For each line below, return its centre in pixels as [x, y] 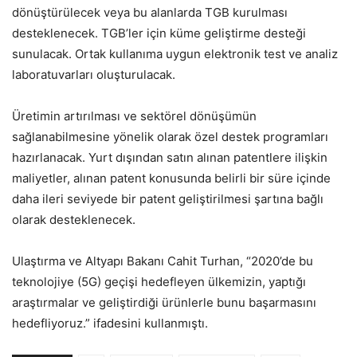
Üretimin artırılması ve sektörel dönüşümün [134, 116]
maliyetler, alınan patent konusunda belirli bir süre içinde [171, 178]
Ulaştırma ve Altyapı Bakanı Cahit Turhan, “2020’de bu [163, 261]
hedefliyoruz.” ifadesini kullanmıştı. [110, 323]
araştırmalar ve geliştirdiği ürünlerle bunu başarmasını [164, 302]
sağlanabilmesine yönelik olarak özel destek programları [170, 136]
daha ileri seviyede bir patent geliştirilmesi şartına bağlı [168, 198]
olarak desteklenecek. [74, 219]
